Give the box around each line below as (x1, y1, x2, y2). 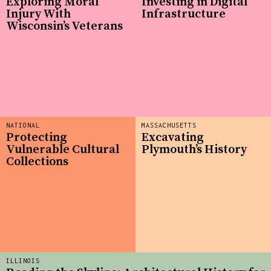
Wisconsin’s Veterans (6, 18, 123, 34)
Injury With (6, 6, 71, 22)
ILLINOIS (6, 257, 40, 265)
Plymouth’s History (142, 142, 247, 157)
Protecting (6, 129, 67, 145)
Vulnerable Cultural (6, 142, 119, 157)
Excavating (142, 129, 204, 145)
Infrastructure (142, 6, 226, 22)
